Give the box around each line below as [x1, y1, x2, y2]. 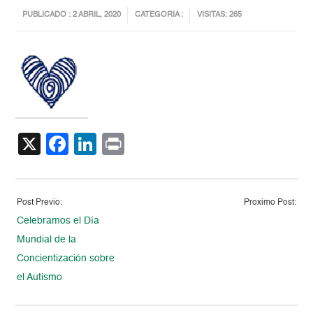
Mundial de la [17, 235, 77, 245]
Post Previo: [17, 198, 63, 208]
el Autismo [17, 272, 63, 283]
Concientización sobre [17, 254, 115, 264]
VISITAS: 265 [197, 11, 242, 20]
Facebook [68, 133, 168, 156]
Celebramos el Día [17, 216, 100, 226]
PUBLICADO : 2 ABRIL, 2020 [22, 11, 122, 20]
